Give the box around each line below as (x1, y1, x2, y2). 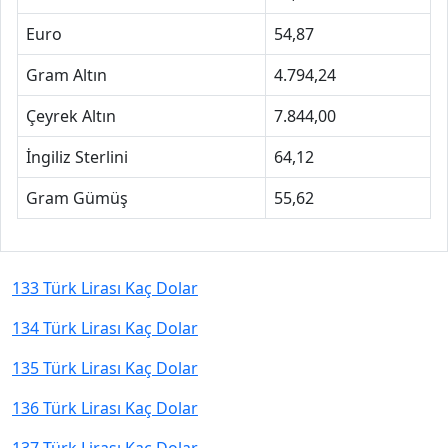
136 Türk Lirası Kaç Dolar (12, 397, 198, 419)
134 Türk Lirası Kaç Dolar (12, 317, 198, 339)
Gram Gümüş (26, 187, 128, 209)
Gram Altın (26, 64, 107, 86)
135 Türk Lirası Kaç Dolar (12, 357, 198, 379)
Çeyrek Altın (26, 105, 116, 127)
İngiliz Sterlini (26, 146, 128, 168)
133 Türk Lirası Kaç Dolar (12, 277, 198, 299)
